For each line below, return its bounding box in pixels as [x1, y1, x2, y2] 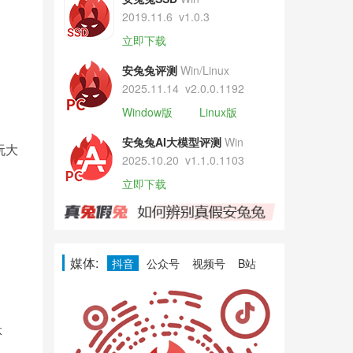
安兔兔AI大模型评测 [121, 134, 221, 150]
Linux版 [199, 104, 237, 120]
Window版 [121, 104, 173, 120]
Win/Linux [180, 62, 229, 78]
